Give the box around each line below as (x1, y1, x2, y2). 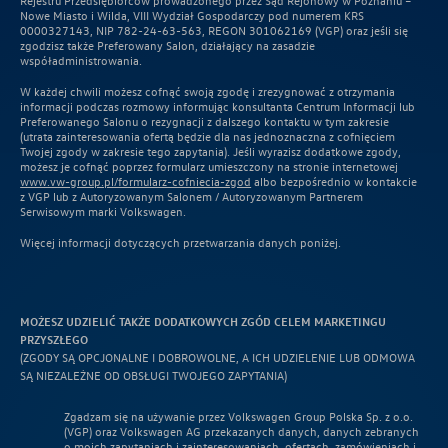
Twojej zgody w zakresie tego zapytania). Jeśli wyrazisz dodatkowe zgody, (20, 143, 402, 159)
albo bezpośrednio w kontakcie (251, 173, 418, 189)
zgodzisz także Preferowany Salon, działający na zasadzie (20, 37, 316, 53)
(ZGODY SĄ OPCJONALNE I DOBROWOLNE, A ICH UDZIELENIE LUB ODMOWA (20, 349, 416, 365)
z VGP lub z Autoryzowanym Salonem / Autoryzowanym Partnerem (20, 188, 364, 204)
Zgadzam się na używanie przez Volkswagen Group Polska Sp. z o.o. (64, 408, 414, 424)
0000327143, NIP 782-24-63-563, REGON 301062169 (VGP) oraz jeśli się (20, 22, 409, 38)
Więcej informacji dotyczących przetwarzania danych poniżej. (20, 234, 342, 250)
